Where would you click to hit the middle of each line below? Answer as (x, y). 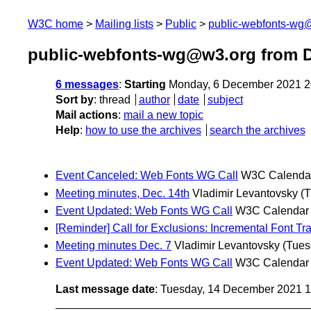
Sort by (75, 100)
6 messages (87, 85)
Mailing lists (124, 24)
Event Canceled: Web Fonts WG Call (147, 176)
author (154, 100)
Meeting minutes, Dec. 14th (123, 193)
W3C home (56, 24)
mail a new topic (163, 115)
